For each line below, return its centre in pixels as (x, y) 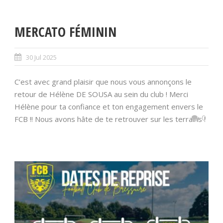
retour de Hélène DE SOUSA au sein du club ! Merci (101, 94)
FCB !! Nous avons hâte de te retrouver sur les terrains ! (110, 119)
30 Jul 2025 (41, 57)
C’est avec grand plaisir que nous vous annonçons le (103, 81)
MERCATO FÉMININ (65, 31)
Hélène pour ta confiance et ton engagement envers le (109, 106)
